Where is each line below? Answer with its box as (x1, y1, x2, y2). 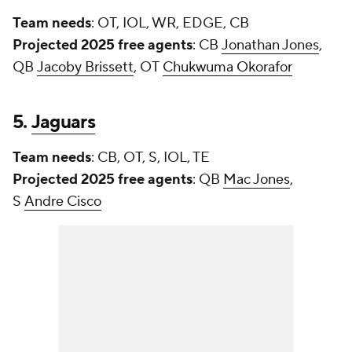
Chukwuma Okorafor (163, 58, 292, 77)
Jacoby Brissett (37, 58, 134, 77)
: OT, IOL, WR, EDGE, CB (91, 14, 249, 33)
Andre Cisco (24, 192, 101, 211)
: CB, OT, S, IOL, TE (91, 148, 210, 167)
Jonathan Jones (222, 36, 319, 55)
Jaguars (31, 110, 95, 135)
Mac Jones (223, 170, 290, 189)
